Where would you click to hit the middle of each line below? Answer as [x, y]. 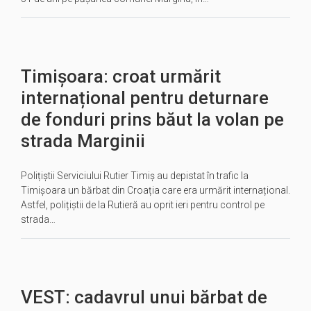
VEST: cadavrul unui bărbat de [144, 297]
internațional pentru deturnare [145, 98]
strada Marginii [83, 141]
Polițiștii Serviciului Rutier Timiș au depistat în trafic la [135, 176]
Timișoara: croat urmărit [121, 76]
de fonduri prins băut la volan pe [152, 119]
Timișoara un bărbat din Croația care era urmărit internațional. [155, 190]
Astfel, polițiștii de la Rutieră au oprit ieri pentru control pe [143, 205]
